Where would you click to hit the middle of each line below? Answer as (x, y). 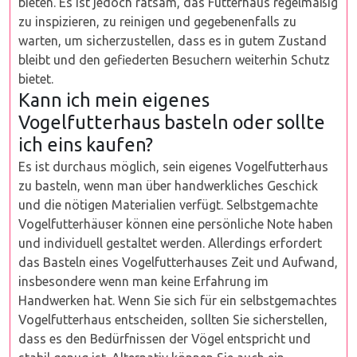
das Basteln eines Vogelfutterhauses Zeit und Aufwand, (178, 262)
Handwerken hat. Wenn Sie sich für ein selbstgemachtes (178, 300)
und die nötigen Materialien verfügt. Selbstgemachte (168, 205)
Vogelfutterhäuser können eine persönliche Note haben (176, 224)
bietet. (36, 79)
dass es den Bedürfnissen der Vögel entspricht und (165, 339)
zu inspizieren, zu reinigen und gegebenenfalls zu (157, 22)
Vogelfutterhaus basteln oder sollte (172, 122)
